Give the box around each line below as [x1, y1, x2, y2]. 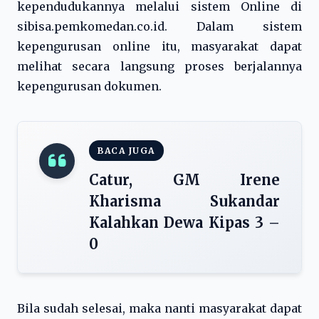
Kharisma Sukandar [89, 192, 280, 210]
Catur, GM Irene [89, 171, 280, 189]
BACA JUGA [98, 145, 155, 156]
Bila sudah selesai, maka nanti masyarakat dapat [17, 301, 302, 315]
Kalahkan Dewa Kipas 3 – [89, 214, 280, 231]
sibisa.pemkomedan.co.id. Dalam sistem [17, 19, 302, 33]
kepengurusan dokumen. [17, 79, 162, 93]
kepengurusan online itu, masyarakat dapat [17, 39, 302, 53]
